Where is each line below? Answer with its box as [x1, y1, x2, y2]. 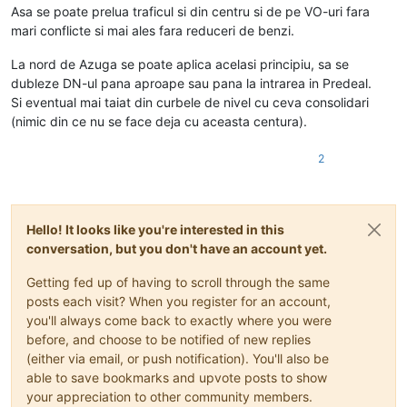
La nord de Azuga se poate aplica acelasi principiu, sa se [11, 55, 349, 72]
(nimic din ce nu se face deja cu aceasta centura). [11, 113, 307, 129]
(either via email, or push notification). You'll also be [26, 350, 329, 366]
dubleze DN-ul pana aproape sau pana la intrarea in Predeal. [11, 74, 372, 91]
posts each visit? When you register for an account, [26, 293, 331, 309]
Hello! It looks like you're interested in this [26, 221, 284, 237]
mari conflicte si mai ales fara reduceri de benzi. [11, 22, 294, 38]
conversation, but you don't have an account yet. [26, 240, 327, 256]
